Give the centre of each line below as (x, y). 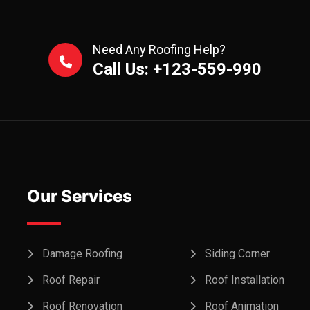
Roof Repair (71, 280)
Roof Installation (245, 280)
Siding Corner (237, 254)
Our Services (80, 196)
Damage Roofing (82, 254)
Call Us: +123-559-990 (177, 69)
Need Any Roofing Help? (159, 49)
